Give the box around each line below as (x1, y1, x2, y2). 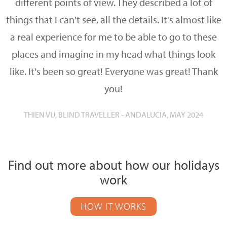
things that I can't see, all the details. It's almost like (6, 13, 221, 26)
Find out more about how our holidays (8, 157, 219, 173)
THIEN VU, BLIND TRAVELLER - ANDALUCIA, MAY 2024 (24, 109, 203, 120)
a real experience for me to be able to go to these (10, 30, 217, 43)
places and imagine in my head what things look (12, 48, 215, 60)
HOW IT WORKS (81, 200, 146, 212)
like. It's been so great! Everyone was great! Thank (9, 65, 218, 78)
